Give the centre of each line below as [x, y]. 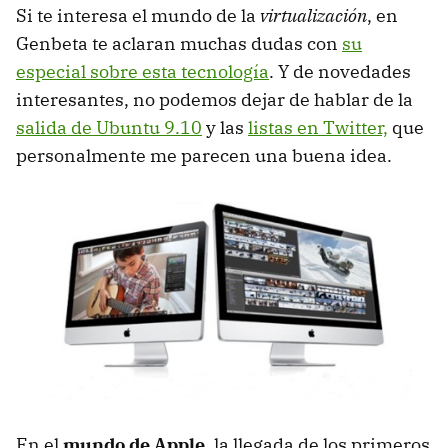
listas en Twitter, [318, 128]
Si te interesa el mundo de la [138, 16]
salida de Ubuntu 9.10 [109, 128]
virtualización [313, 16]
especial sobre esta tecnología [142, 72]
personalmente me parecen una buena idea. [204, 156]
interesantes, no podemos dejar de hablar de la [214, 100]
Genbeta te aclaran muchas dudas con [179, 44]
